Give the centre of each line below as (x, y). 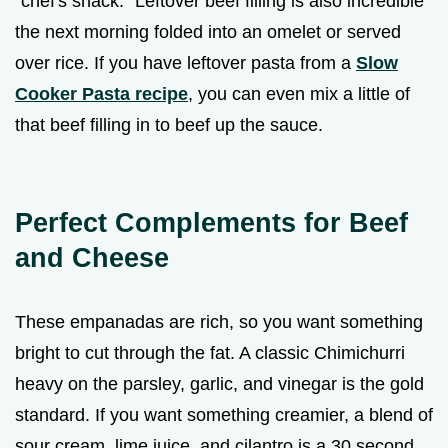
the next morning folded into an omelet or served (208, 31)
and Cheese (92, 257)
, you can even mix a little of (299, 93)
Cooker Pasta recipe (101, 93)
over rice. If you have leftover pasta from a (185, 62)
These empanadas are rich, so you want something (219, 321)
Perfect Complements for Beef (211, 222)
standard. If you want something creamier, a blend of (224, 414)
